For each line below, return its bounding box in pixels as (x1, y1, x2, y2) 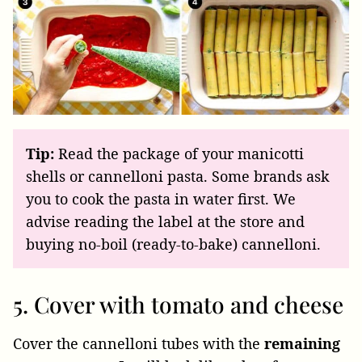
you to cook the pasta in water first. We (26, 189, 296, 209)
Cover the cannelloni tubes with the (13, 334, 264, 354)
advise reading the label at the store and (26, 212, 305, 232)
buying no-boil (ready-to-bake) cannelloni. (26, 234, 321, 255)
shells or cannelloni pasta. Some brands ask (26, 166, 330, 187)
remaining (264, 334, 340, 354)
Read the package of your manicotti (54, 144, 304, 164)
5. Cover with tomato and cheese (13, 289, 343, 320)
